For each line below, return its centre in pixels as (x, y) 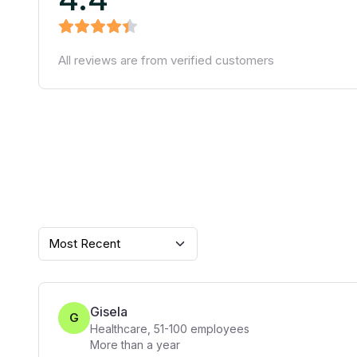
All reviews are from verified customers (166, 60)
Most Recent (84, 243)
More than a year (135, 345)
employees (218, 329)
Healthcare (119, 329)
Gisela (109, 312)
